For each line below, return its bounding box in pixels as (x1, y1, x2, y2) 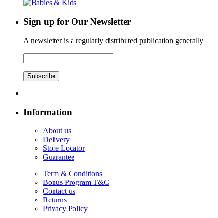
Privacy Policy (43, 204, 88, 213)
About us (43, 127, 71, 135)
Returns (43, 196, 67, 204)
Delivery (43, 135, 70, 144)
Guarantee (43, 153, 74, 162)
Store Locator (43, 144, 85, 153)
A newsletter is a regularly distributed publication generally (23, 36, 203, 45)
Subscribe (27, 72, 55, 80)
